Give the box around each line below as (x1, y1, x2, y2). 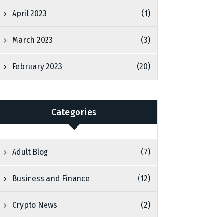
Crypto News (12, 201, 58, 210)
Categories (51, 107, 97, 118)
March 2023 (12, 35, 53, 45)
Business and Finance (12, 174, 90, 183)
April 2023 (12, 9, 47, 18)
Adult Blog (12, 147, 48, 156)
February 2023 (12, 62, 62, 71)
